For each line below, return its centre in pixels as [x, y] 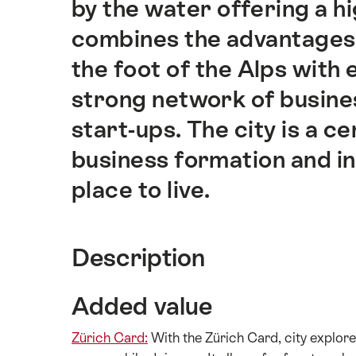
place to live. [141, 190]
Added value [142, 306]
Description [138, 257]
